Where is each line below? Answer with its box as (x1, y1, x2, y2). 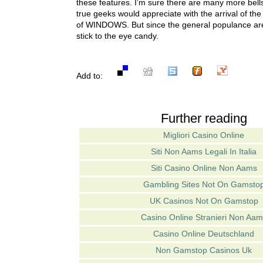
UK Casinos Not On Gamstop (149, 195, 258, 205)
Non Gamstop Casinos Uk (156, 245, 252, 255)
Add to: (76, 71, 114, 80)
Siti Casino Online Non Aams (150, 163, 257, 173)
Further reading (160, 110, 247, 126)
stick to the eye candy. (76, 31, 159, 41)
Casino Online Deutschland (153, 228, 254, 238)
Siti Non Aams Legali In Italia (151, 146, 257, 156)
